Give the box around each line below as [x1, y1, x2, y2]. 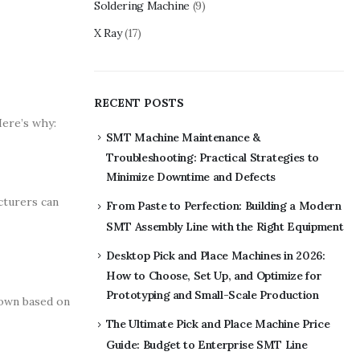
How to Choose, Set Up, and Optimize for [106, 268, 322, 284]
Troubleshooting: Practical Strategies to [106, 150, 319, 166]
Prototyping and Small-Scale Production [106, 288, 319, 303]
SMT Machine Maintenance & [105, 129, 260, 145]
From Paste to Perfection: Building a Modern [105, 198, 342, 214]
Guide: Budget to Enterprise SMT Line [106, 337, 308, 352]
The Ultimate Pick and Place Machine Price [105, 317, 330, 332]
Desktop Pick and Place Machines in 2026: [105, 247, 325, 263]
